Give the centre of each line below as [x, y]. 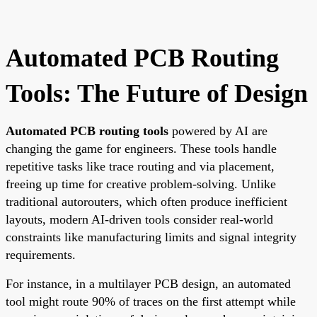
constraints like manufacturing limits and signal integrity [151, 237]
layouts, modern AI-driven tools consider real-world [139, 219]
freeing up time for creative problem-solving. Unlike [141, 184]
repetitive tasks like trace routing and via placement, [140, 166]
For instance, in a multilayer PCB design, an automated [148, 283]
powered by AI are [218, 131]
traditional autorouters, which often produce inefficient [146, 201]
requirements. [41, 254]
